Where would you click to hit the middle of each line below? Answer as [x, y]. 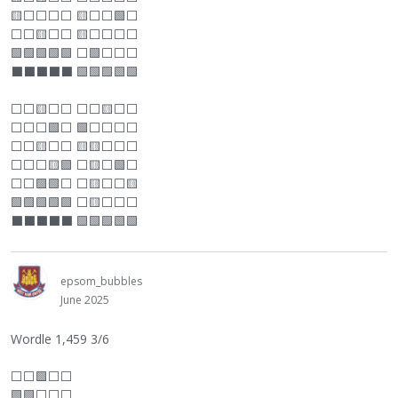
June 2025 [85, 300]
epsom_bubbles [101, 281]
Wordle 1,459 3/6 [60, 339]
